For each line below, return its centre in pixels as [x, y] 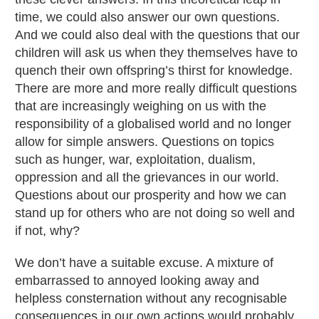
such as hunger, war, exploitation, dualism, [135, 159]
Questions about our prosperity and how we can [151, 195]
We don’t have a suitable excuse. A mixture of [144, 262]
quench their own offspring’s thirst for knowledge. [154, 70]
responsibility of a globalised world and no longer [153, 124]
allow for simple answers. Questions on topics [145, 141]
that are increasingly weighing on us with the [141, 106]
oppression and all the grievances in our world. [147, 177]
